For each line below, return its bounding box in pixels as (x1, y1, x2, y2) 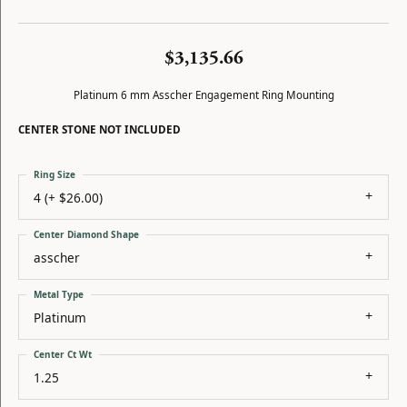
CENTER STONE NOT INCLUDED (18, 123, 181, 136)
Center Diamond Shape (34, 228, 139, 241)
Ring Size (34, 168, 75, 181)
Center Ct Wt (34, 348, 92, 361)
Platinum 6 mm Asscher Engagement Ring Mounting (73, 88, 334, 102)
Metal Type (34, 288, 84, 301)
